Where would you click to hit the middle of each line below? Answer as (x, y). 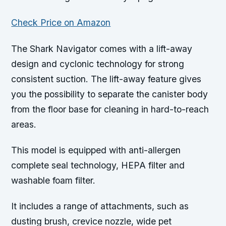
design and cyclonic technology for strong (98, 64)
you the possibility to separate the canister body (110, 94)
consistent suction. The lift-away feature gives (106, 79)
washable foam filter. (53, 180)
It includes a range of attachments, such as (100, 206)
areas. (24, 124)
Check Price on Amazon (61, 23)
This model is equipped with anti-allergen (96, 150)
